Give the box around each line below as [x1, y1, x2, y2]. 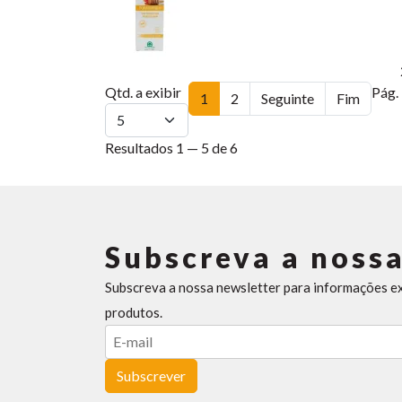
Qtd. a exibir [105, 83, 181, 100]
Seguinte [261, 90, 314, 107]
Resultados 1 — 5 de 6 [105, 139, 238, 156]
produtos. [105, 304, 162, 320]
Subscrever [117, 367, 186, 384]
